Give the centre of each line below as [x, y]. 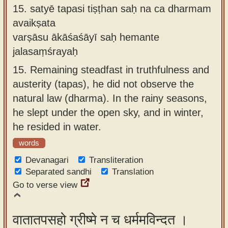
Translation [133, 172]
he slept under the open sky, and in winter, [108, 112]
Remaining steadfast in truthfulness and [120, 69]
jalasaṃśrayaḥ [45, 51]
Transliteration [116, 160]
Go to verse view [45, 185]
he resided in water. [57, 126]
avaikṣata [34, 23]
